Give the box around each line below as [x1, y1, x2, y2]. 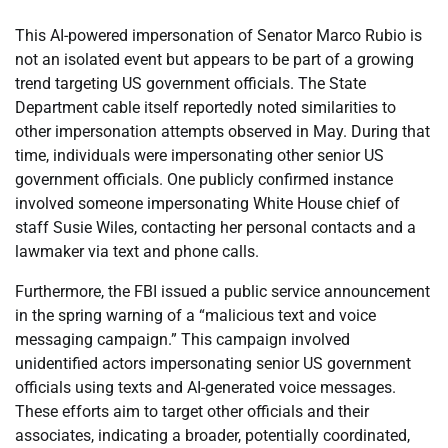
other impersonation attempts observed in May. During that [15, 122, 430, 142]
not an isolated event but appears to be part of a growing [15, 50, 414, 70]
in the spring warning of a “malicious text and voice [15, 306, 376, 326]
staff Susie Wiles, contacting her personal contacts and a [15, 218, 416, 238]
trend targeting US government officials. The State [15, 74, 366, 94]
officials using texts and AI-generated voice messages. [15, 378, 396, 398]
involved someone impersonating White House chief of [15, 194, 400, 214]
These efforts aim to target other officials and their [15, 402, 369, 422]
